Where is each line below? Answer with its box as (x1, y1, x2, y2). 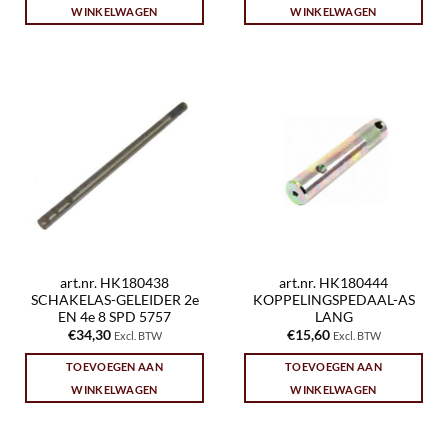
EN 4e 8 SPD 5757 (58, 308, 171, 325)
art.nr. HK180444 (279, 274, 388, 291)
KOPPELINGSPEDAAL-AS (252, 291, 415, 308)
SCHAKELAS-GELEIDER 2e (30, 291, 199, 308)
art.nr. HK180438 (60, 274, 169, 291)
